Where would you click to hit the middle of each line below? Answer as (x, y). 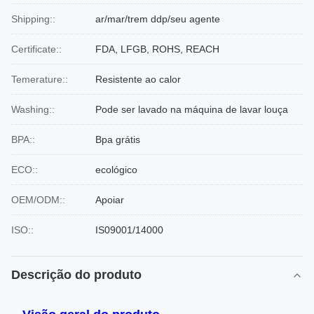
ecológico (116, 170)
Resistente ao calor (138, 79)
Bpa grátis (118, 139)
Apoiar (110, 200)
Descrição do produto (76, 275)
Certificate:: (36, 49)
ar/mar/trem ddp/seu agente (158, 19)
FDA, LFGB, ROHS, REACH (157, 49)
